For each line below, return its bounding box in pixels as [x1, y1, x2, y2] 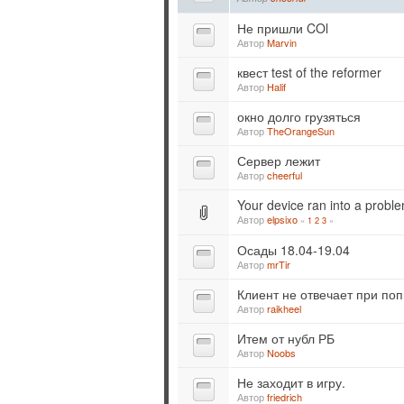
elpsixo [267, 212, 298, 227]
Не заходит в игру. [237, 373, 345, 392]
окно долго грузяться [237, 107, 361, 126]
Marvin [267, 35, 297, 50]
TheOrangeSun [267, 124, 335, 139]
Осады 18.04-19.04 [237, 241, 350, 260]
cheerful [267, 168, 302, 183]
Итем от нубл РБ [237, 329, 335, 348]
